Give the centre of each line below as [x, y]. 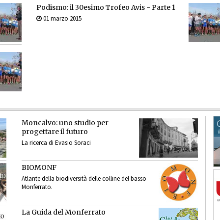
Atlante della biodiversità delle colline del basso [84, 178]
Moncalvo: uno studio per [65, 123]
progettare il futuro [55, 131]
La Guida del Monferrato [64, 212]
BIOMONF [39, 167]
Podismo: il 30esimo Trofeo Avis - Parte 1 [106, 7]
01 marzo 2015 [62, 18]
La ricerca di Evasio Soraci [56, 142]
